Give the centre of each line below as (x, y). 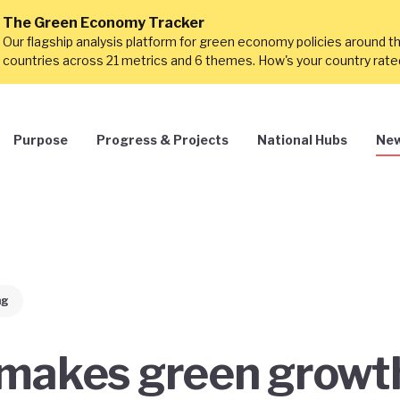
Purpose (41, 139)
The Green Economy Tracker (104, 23)
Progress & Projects (162, 139)
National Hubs (302, 139)
